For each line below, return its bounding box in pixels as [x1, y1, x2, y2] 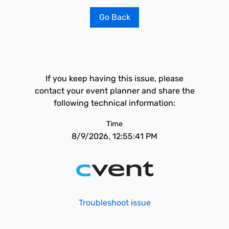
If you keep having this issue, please [45, 74, 184, 83]
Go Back [99, 12, 130, 22]
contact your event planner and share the [34, 86, 195, 96]
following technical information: [54, 98, 175, 108]
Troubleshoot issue [78, 198, 151, 208]
